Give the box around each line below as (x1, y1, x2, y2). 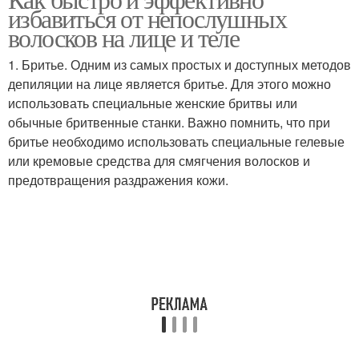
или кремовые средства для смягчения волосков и (8, 151, 310, 170)
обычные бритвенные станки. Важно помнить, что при (8, 113, 330, 131)
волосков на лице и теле (8, 20, 240, 54)
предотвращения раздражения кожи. (8, 171, 228, 189)
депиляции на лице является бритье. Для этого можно (8, 75, 331, 93)
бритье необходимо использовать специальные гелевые (8, 132, 345, 151)
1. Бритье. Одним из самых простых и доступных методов (8, 55, 351, 74)
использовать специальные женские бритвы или (8, 94, 297, 112)
